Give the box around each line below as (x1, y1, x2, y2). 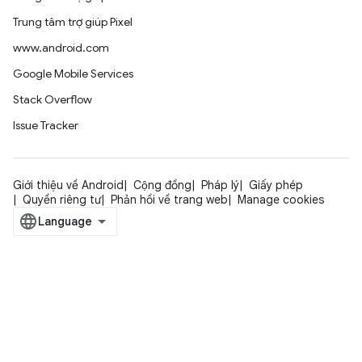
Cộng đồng (133, 178, 192, 193)
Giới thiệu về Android (13, 178, 124, 193)
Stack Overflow (13, 92, 92, 107)
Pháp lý (201, 178, 239, 193)
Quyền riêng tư (23, 192, 101, 208)
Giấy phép (249, 178, 303, 193)
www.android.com (13, 40, 109, 56)
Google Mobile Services (13, 66, 133, 82)
